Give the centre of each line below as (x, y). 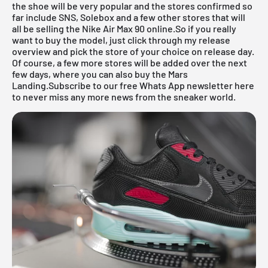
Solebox (97, 17)
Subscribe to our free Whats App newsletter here (151, 85)
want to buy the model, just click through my (105, 39)
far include (35, 17)
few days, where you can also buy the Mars (100, 74)
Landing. (30, 85)
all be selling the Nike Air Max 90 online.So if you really (124, 28)
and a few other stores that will (180, 17)
